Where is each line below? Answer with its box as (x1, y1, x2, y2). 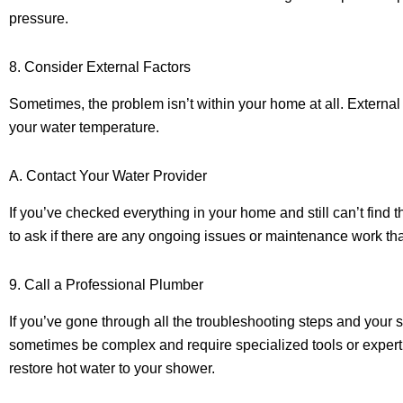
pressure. (9, 11, 68, 27)
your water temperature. (9, 119, 159, 135)
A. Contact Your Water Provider (9, 167, 207, 184)
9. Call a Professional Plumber (9, 276, 203, 292)
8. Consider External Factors (9, 59, 191, 76)
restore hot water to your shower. (9, 360, 215, 376)
